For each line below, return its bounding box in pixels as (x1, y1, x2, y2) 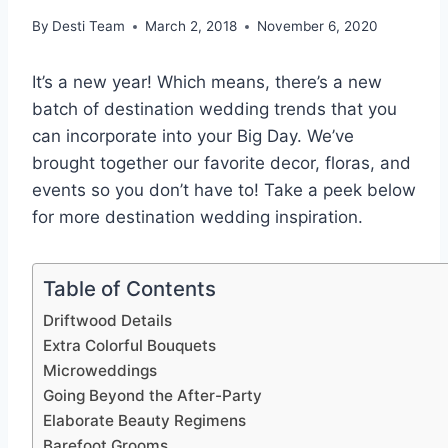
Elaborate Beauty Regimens (43, 411, 246, 431)
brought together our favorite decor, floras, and (32, 153, 411, 174)
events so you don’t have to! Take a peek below (32, 180, 416, 201)
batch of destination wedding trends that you (32, 99, 397, 120)
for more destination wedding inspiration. (32, 207, 363, 228)
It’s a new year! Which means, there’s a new (32, 72, 382, 93)
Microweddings (43, 361, 157, 381)
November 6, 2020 (257, 18, 379, 35)
